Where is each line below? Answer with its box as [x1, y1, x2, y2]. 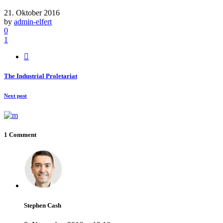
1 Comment [4, 131, 36, 139]
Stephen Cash [24, 201, 61, 209]
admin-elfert [14, 17, 52, 26]
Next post [4, 93, 27, 99]
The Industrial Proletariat [4, 72, 77, 80]
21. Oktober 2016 [4, 8, 60, 17]
